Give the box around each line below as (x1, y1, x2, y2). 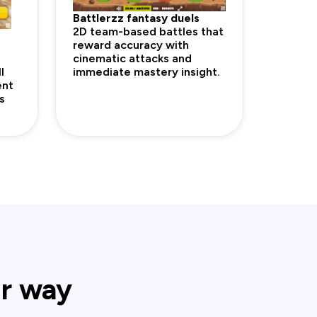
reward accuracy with (73, 38, 189, 52)
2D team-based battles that (73, 25, 224, 39)
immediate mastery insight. (73, 65, 220, 79)
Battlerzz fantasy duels (73, 11, 200, 25)
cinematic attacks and (73, 52, 192, 66)
